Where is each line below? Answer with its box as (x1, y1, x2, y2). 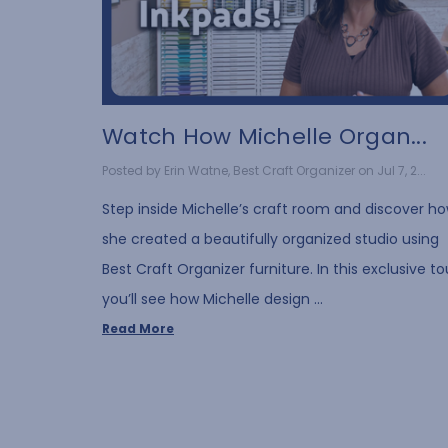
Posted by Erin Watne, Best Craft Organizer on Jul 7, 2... (102, 161, 426, 179)
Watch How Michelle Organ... (102, 121, 427, 153)
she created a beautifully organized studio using (102, 228, 439, 249)
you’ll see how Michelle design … (102, 288, 323, 309)
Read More (102, 319, 174, 337)
